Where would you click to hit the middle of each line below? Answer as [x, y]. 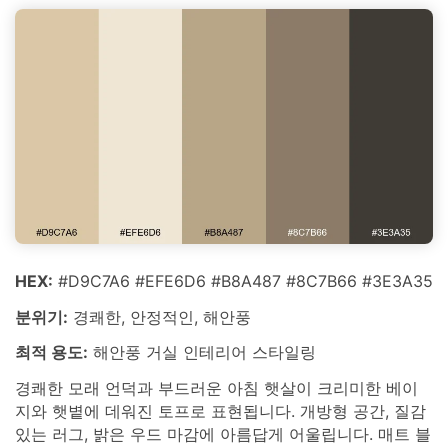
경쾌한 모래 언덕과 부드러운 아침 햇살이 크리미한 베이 [216, 388]
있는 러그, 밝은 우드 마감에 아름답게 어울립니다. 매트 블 [223, 434]
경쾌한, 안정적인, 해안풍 [159, 316]
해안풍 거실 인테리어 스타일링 [202, 352]
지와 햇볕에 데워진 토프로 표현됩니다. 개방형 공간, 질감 [220, 411]
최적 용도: [51, 352]
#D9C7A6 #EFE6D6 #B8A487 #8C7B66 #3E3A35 [243, 280]
